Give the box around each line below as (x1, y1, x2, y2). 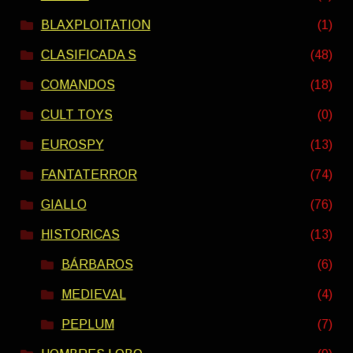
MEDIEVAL (61, 287, 126, 301)
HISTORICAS (40, 227, 120, 241)
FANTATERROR (40, 167, 137, 181)
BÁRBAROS (61, 257, 133, 271)
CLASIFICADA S (40, 47, 136, 61)
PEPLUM (61, 317, 114, 331)
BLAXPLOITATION (40, 17, 150, 32)
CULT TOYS (40, 107, 113, 121)
